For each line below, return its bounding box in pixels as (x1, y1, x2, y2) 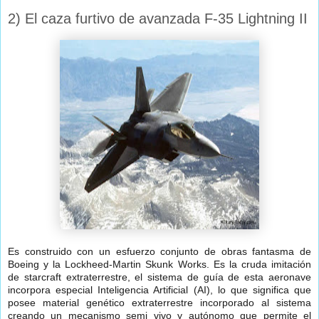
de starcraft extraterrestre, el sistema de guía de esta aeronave (8, 271, 311, 283)
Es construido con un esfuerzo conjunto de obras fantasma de (8, 246, 311, 258)
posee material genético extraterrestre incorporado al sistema (8, 297, 311, 309)
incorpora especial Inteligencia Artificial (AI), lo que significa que (8, 284, 311, 296)
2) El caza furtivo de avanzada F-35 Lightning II (8, 11, 308, 27)
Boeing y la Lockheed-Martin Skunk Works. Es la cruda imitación (8, 258, 311, 271)
